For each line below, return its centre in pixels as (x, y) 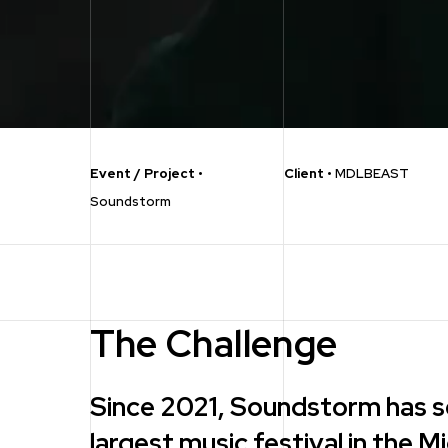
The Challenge (213, 343)
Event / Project (143, 174)
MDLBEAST (371, 174)
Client (305, 174)
